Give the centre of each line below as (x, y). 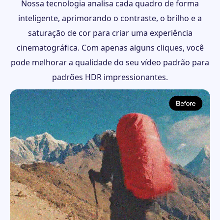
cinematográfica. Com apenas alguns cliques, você (110, 48)
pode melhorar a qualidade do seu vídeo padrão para (110, 63)
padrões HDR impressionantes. (110, 77)
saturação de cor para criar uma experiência (110, 33)
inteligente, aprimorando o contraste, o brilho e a (110, 18)
